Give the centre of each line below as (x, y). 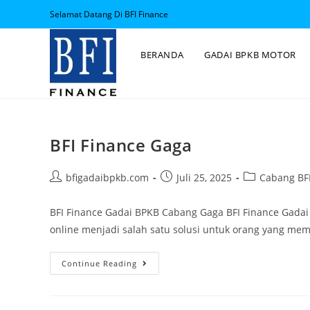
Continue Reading (99, 263)
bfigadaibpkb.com (107, 177)
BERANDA (162, 55)
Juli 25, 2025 (204, 177)
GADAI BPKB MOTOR (250, 55)
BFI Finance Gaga (121, 145)
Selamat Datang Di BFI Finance (109, 14)
